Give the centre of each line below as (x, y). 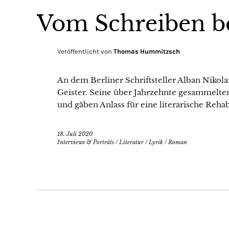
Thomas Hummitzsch (147, 51)
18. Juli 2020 (75, 134)
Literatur (131, 142)
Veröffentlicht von (85, 51)
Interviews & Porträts (86, 142)
